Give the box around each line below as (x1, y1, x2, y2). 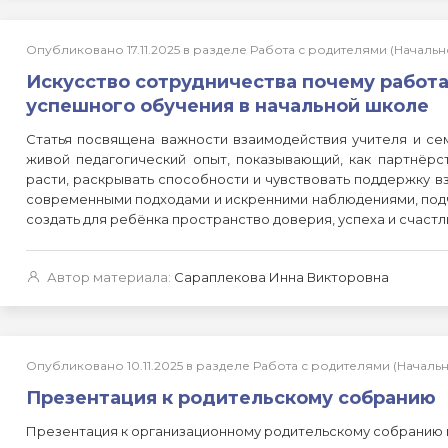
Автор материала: (47, 269, 171, 285)
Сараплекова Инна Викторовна (174, 269, 389, 285)
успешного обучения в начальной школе (26, 95, 429, 117)
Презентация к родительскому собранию (26, 387, 436, 409)
